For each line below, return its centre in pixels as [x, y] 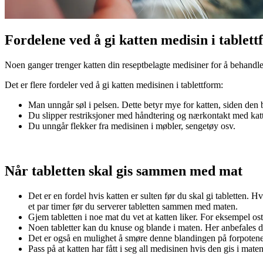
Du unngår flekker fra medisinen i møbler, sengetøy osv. [132, 126]
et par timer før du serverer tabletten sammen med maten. [133, 207]
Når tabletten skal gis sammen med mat [124, 171]
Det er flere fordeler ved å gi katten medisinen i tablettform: [114, 85]
